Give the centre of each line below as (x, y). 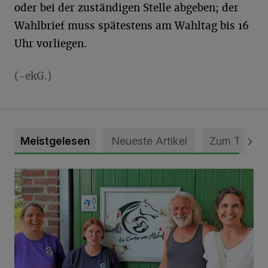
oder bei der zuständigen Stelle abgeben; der (127, 8)
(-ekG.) (33, 76)
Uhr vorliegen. (51, 44)
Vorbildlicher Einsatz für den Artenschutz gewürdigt (124, 175)
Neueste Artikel (149, 141)
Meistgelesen (55, 141)
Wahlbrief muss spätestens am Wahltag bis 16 (132, 26)
